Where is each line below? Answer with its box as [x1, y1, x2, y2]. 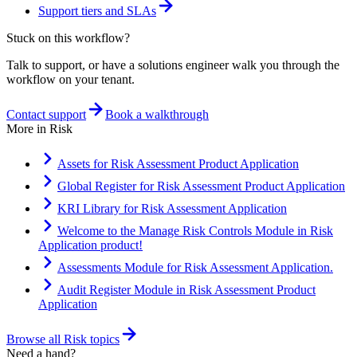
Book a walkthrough [105, 107, 209, 121]
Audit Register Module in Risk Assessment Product [57, 282, 316, 296]
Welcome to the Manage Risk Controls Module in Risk [57, 223, 333, 237]
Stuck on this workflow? [6, 30, 130, 45]
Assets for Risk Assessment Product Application [57, 156, 299, 171]
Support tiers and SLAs [38, 3, 156, 18]
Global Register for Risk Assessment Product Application [57, 178, 345, 193]
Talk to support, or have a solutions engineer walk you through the [6, 57, 339, 72]
